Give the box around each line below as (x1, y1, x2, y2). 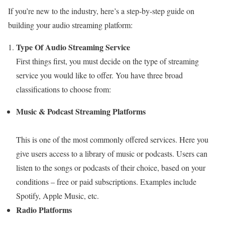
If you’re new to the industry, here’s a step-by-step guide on (8, 5, 194, 16)
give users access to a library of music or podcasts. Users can (16, 148, 207, 159)
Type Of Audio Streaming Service (16, 41, 130, 53)
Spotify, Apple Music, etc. (16, 190, 99, 201)
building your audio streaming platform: (8, 19, 133, 30)
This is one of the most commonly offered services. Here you (16, 134, 208, 145)
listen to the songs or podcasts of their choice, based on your (16, 162, 205, 173)
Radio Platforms (16, 203, 72, 215)
